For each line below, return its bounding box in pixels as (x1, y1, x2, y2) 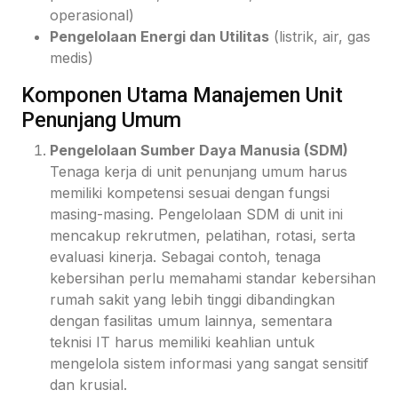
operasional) (50, 5, 134, 24)
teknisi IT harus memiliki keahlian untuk (50, 332, 314, 351)
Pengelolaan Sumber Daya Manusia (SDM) (50, 140, 348, 159)
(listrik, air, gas (269, 27, 370, 45)
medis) (50, 48, 93, 67)
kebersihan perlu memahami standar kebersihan (50, 268, 376, 287)
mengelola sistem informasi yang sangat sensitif (50, 354, 369, 372)
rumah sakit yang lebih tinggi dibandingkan (50, 290, 335, 308)
